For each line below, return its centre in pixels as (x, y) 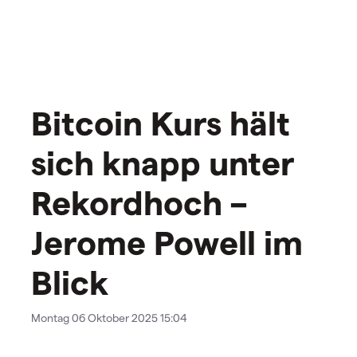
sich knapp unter (163, 162)
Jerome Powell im (167, 242)
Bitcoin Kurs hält (161, 122)
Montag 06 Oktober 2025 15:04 (109, 318)
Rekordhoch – (139, 202)
